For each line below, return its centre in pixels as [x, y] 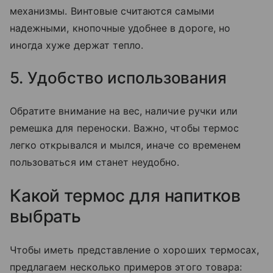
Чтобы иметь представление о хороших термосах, [135, 250]
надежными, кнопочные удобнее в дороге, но [120, 28]
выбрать [46, 217]
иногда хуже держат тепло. [77, 45]
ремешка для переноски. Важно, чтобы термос [125, 128]
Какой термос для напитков [125, 196]
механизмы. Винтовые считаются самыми [112, 11]
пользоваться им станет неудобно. [95, 162]
